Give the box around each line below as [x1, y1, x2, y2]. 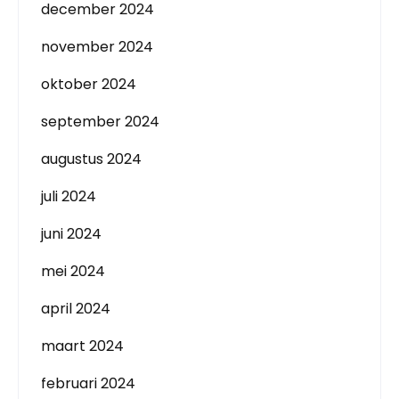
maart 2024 [41, 336, 124, 356]
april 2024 [41, 298, 110, 319]
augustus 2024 [41, 149, 142, 169]
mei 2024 [41, 261, 105, 281]
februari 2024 [41, 373, 135, 394]
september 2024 [41, 111, 159, 132]
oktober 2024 [41, 74, 136, 94]
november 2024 [41, 37, 153, 57]
